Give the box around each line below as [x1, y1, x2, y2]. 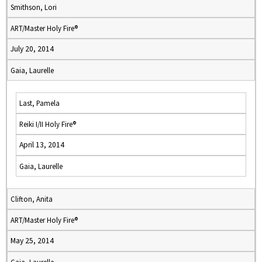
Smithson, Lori [11, 2, 57, 12]
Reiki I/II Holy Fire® [19, 119, 76, 129]
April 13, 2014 [19, 140, 64, 150]
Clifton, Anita [11, 194, 53, 204]
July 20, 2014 [11, 44, 54, 54]
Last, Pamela [19, 98, 60, 108]
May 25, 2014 [11, 236, 54, 246]
